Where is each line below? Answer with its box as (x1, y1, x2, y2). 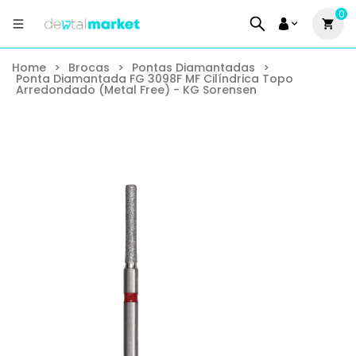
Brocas (68, 60, 110, 75)
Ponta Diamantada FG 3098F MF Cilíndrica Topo (16, 71, 293, 87)
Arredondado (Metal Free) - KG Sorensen (16, 82, 257, 98)
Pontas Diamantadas (132, 60, 255, 75)
